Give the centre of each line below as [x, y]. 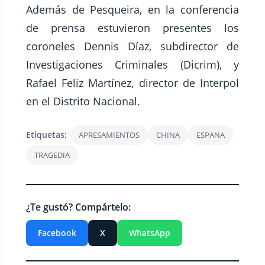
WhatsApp [150, 233]
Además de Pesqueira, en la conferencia [132, 9]
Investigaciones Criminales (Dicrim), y [132, 64]
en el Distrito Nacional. [83, 101]
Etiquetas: [46, 135]
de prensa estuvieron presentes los [132, 28]
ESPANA [211, 135]
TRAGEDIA [52, 155]
